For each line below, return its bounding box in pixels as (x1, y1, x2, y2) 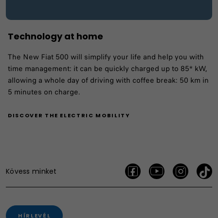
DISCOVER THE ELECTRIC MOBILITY (8, 111, 130, 119)
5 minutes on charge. (8, 86, 80, 97)
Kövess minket (6, 166, 57, 176)
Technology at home (8, 30, 103, 42)
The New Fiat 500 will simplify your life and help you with (8, 51, 204, 62)
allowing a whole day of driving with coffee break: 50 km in (8, 74, 209, 86)
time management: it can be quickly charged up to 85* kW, (8, 63, 207, 74)
